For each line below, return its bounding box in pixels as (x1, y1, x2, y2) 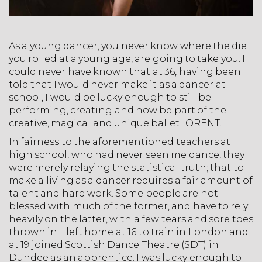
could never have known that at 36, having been (9, 65, 241, 77)
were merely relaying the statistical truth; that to (9, 161, 244, 173)
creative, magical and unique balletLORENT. (9, 117, 222, 129)
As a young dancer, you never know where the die (9, 40, 247, 51)
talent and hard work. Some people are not (9, 187, 218, 199)
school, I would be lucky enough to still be (9, 91, 211, 103)
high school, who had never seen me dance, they (9, 149, 244, 160)
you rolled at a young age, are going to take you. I (9, 53, 245, 64)
